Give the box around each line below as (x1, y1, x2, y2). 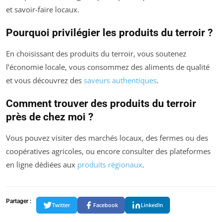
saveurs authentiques (84, 75, 157, 85)
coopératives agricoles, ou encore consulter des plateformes (6, 146, 211, 156)
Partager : (6, 197, 31, 205)
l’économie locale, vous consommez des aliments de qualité (6, 61, 210, 72)
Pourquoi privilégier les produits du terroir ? (6, 26, 213, 39)
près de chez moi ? (6, 111, 93, 123)
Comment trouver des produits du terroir (6, 97, 196, 110)
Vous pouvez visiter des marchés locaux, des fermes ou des (6, 132, 208, 143)
